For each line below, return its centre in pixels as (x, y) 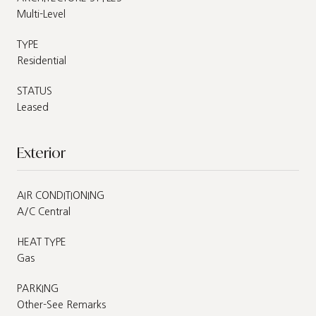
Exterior (41, 152)
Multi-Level (41, 14)
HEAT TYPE (42, 242)
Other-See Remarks (61, 304)
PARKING (38, 288)
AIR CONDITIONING (61, 195)
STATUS (35, 91)
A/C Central (44, 211)
